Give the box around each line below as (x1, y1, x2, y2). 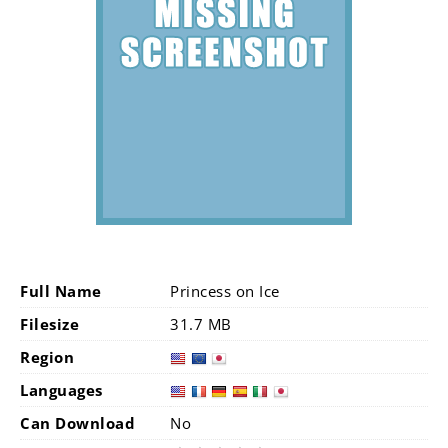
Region (20, 347, 74, 367)
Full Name (20, 281, 102, 301)
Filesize (20, 314, 79, 334)
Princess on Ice (170, 281, 280, 301)
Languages (20, 380, 103, 400)
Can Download (20, 413, 135, 433)
